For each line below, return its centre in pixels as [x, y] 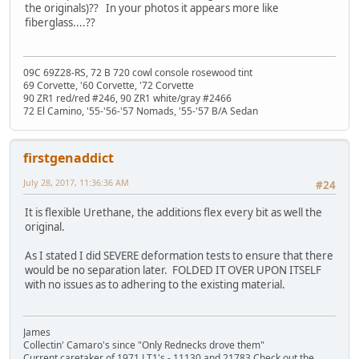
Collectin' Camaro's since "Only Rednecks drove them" [144, 345]
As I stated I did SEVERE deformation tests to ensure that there [179, 256]
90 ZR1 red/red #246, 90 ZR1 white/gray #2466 [127, 99]
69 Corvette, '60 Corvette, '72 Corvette [109, 86]
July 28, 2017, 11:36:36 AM [76, 183]
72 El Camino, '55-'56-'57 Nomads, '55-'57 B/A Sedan [141, 111]
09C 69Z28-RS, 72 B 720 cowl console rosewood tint [138, 73]
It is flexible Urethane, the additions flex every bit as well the [173, 213]
